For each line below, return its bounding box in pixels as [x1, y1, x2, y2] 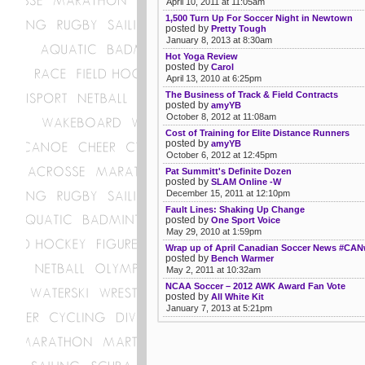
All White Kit [211, 292, 264, 301]
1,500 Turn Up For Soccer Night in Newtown [165, 13, 353, 23]
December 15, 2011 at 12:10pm [166, 188, 290, 198]
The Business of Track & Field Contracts [165, 90, 338, 99]
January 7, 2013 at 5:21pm [166, 303, 272, 313]
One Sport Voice [211, 215, 280, 225]
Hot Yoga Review [165, 51, 238, 61]
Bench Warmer [211, 253, 274, 263]
